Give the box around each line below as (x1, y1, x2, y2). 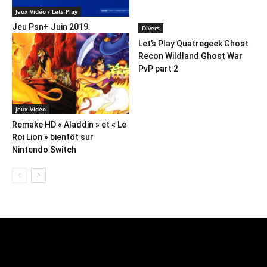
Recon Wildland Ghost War (138, 51, 243, 61)
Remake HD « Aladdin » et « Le (12, 119, 126, 129)
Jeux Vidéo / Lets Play (15, 7, 77, 16)
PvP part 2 (138, 64, 178, 74)
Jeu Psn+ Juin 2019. (12, 22, 91, 32)
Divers (141, 24, 160, 33)
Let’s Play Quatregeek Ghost (138, 39, 249, 49)
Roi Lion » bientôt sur (12, 132, 94, 142)
